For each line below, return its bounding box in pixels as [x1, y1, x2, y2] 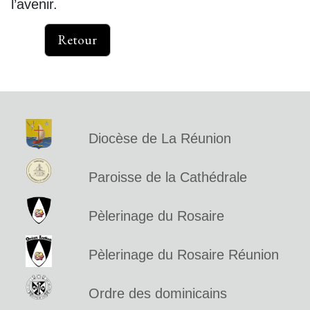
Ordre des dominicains [88, 285, 227, 301]
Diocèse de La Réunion [88, 130, 231, 146]
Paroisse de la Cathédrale [88, 169, 247, 185]
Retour [58, 30, 97, 48]
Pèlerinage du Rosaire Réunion [88, 246, 279, 262]
